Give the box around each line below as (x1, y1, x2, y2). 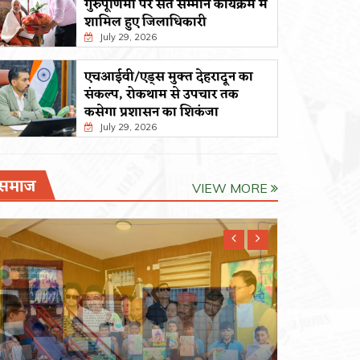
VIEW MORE (192, 179, 271, 196)
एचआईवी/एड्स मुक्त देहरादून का (84, 65, 253, 88)
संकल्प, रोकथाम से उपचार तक (84, 83, 239, 106)
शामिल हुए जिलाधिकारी (84, 10, 207, 34)
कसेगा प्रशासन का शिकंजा (84, 100, 219, 124)
